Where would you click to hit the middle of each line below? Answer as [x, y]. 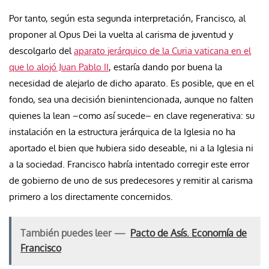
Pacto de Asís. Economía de [189, 233]
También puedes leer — [73, 233]
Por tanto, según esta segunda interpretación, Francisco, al [127, 18]
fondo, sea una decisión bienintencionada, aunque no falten [131, 99]
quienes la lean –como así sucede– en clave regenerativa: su [132, 115]
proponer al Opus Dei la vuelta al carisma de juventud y [121, 34]
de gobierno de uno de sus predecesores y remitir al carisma [131, 180]
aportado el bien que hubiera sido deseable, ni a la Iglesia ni [131, 148]
